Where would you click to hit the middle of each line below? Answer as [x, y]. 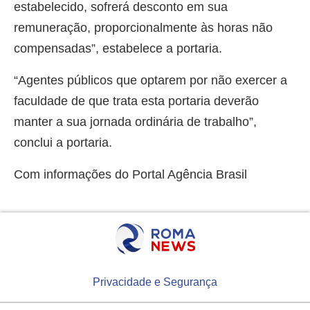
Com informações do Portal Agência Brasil [130, 175]
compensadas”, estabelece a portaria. [118, 49]
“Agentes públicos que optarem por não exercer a [151, 81]
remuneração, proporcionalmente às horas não [143, 28]
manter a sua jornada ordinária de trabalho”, [135, 122]
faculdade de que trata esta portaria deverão [136, 101]
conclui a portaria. [63, 143]
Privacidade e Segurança [155, 282]
